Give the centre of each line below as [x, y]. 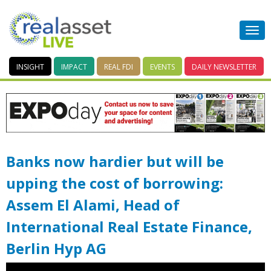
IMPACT [74, 67]
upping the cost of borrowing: [115, 183]
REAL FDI [119, 67]
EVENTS [162, 67]
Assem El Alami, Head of [93, 204]
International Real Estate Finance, [129, 226]
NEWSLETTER [235, 67]
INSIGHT [30, 67]
